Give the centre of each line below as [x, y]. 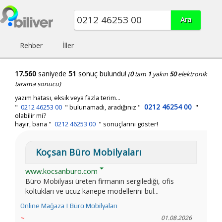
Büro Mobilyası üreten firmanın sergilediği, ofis [100, 181]
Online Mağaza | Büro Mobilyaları [69, 206]
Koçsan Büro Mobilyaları [89, 152]
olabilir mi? [30, 116]
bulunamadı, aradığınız [103, 107]
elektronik [192, 74]
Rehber [31, 45]
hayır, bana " [34, 124]
